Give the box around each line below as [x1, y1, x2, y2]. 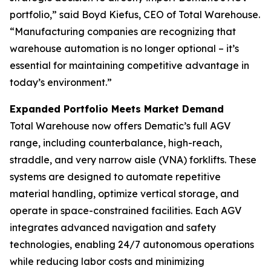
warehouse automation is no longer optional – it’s [10, 42, 239, 55]
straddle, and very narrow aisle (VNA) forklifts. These [10, 154, 256, 166]
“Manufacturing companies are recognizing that [10, 25, 236, 38]
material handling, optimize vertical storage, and [10, 188, 239, 200]
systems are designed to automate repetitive [10, 171, 221, 183]
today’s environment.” [10, 76, 112, 89]
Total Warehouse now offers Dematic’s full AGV [10, 120, 230, 132]
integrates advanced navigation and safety [10, 221, 216, 234]
